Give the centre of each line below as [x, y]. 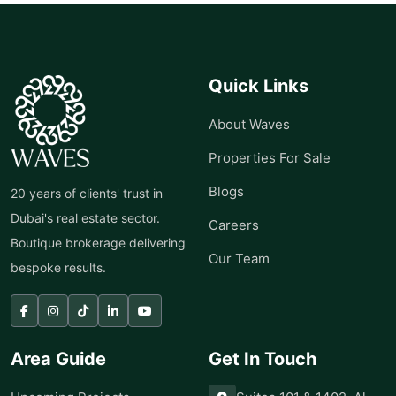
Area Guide [58, 358]
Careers [234, 225]
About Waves [249, 124]
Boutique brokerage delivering [98, 242]
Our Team [239, 259]
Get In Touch [263, 358]
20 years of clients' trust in [87, 193]
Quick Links [259, 86]
